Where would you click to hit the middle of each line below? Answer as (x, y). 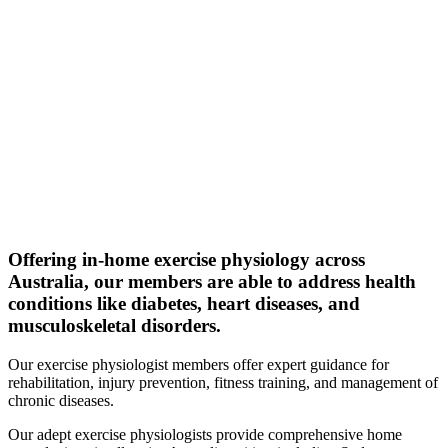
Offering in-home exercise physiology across (186, 260)
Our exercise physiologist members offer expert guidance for (198, 364)
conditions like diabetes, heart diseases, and (184, 304)
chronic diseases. (61, 400)
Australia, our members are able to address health (212, 282)
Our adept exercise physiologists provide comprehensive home (205, 434)
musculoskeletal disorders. (114, 326)
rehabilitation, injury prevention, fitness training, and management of (223, 382)
